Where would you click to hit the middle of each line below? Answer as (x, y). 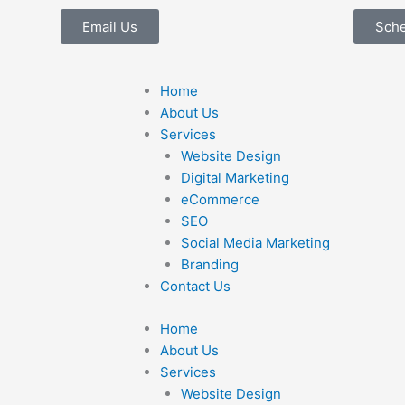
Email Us (110, 27)
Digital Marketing (235, 178)
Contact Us (195, 286)
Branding (209, 264)
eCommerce (220, 199)
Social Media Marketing (255, 243)
